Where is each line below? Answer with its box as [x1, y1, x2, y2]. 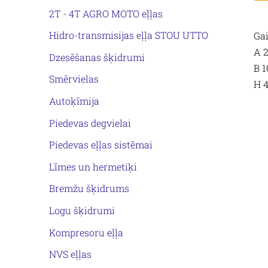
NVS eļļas [49, 248, 92, 261]
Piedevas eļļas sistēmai [49, 138, 153, 151]
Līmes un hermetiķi [49, 160, 137, 173]
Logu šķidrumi [49, 203, 115, 217]
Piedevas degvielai [49, 116, 131, 129]
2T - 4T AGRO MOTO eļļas [49, 7, 163, 20]
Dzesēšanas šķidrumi [49, 50, 145, 63]
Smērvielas [49, 72, 99, 86]
